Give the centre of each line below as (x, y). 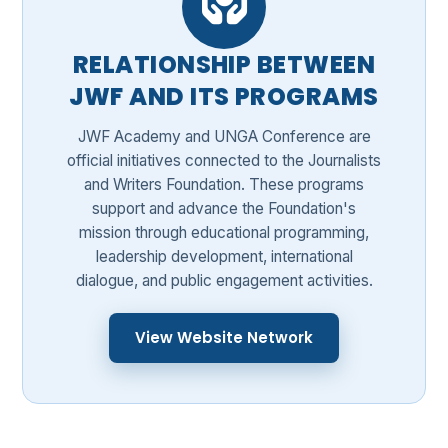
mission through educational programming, (224, 232)
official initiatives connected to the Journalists (224, 160)
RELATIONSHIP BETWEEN (224, 64)
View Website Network (224, 337)
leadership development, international (224, 256)
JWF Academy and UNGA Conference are (224, 136)
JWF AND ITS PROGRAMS (224, 96)
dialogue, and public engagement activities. (224, 280)
